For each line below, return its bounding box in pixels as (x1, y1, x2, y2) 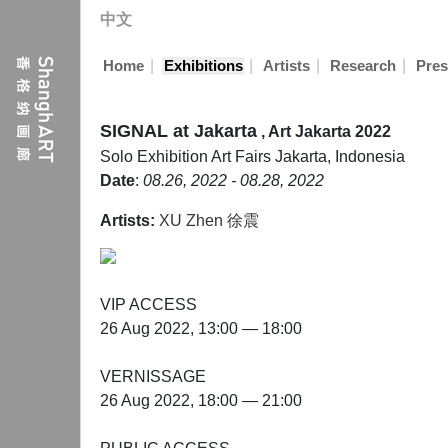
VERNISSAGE (100, 368, 206, 385)
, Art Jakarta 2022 (261, 123, 391, 140)
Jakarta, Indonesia (275, 148, 405, 165)
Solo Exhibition (100, 148, 211, 165)
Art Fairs (211, 148, 275, 165)
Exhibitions (163, 58, 243, 74)
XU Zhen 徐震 (159, 212, 259, 229)
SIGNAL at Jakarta (100, 121, 257, 141)
